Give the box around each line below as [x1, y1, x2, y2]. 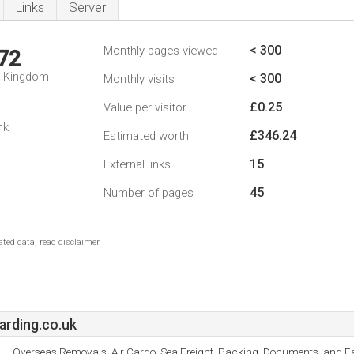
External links [104, 157, 171, 171]
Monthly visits [104, 72, 175, 86]
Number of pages [104, 186, 194, 200]
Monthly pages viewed [104, 43, 218, 58]
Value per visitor [104, 100, 186, 115]
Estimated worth [104, 129, 189, 143]
